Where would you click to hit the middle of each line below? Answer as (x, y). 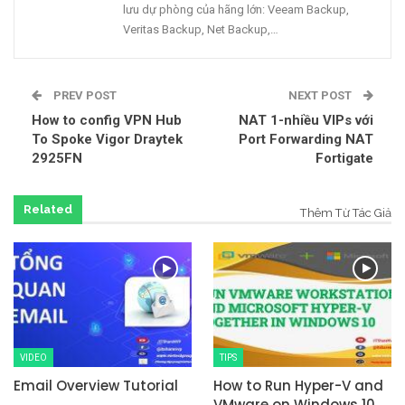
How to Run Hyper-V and (298, 385)
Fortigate (344, 159)
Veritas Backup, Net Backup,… (201, 30)
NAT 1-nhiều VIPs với (306, 121)
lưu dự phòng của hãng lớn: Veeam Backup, (236, 10)
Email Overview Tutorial (96, 385)
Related (48, 210)
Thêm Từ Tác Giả (346, 213)
